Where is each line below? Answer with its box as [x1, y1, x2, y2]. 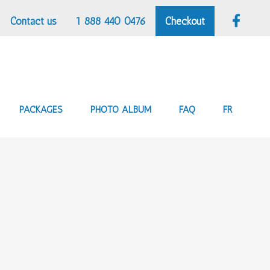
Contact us [10, 15, 57, 27]
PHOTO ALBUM [90, 104, 151, 116]
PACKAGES [19, 104, 63, 116]
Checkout [165, 15, 205, 27]
